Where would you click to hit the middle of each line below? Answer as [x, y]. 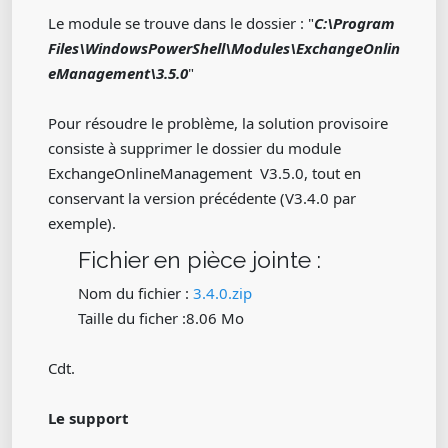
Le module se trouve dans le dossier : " [181, 23]
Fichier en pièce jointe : [199, 259]
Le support [88, 418]
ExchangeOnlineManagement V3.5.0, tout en [204, 173]
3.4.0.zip [222, 293]
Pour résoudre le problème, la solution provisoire [218, 123]
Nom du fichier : [135, 293]
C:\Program [354, 23]
